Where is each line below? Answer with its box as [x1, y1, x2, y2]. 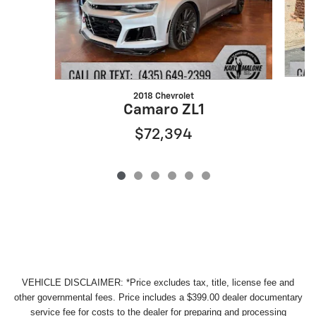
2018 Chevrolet [133, 91, 194, 101]
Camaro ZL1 [123, 102, 205, 118]
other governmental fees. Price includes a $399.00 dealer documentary [13, 291, 303, 303]
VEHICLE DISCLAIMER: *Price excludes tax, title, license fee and [22, 276, 294, 288]
